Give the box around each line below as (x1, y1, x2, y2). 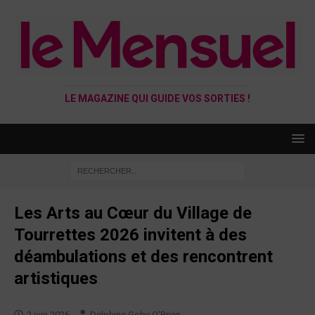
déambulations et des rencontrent (14, 246, 273, 266)
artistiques (14, 268, 98, 288)
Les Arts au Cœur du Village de (14, 202, 252, 223)
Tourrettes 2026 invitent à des (14, 224, 247, 245)
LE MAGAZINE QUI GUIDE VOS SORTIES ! (65, 92, 250, 104)
